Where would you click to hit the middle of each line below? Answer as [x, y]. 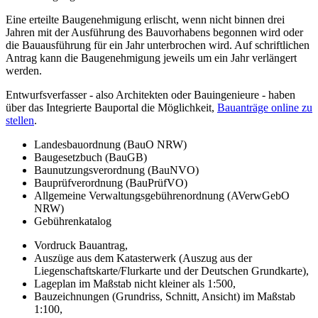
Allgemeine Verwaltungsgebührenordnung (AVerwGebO [162, 196]
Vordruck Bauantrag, [81, 245]
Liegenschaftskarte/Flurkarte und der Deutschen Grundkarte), [171, 271]
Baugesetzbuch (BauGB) [91, 157]
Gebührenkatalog [73, 221]
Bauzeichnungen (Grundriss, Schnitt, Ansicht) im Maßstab [165, 296]
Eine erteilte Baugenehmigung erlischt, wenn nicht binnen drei [145, 20]
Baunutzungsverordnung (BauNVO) [116, 170]
